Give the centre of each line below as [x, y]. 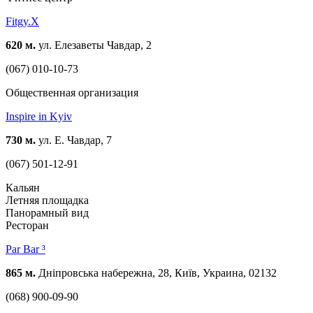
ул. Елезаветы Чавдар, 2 [94, 45]
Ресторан [27, 226]
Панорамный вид [47, 213]
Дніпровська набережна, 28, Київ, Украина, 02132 [156, 273]
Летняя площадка [47, 201]
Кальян [23, 188]
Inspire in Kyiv [39, 117]
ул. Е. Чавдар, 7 [74, 140]
